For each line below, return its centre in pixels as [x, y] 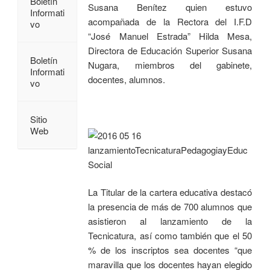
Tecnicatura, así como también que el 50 [170, 236]
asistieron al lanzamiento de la [170, 221]
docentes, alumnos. [127, 79]
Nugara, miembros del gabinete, [170, 64]
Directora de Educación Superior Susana [170, 50]
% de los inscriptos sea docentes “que [170, 250]
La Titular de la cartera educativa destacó [170, 192]
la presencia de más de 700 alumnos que [170, 207]
